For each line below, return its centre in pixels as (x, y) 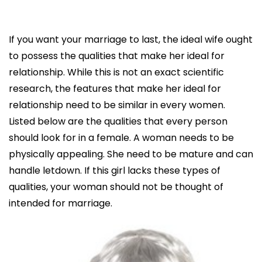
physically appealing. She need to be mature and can (131, 154)
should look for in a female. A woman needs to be (121, 137)
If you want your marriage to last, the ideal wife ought (131, 39)
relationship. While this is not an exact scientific (116, 72)
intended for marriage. (61, 203)
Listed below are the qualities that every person (118, 121)
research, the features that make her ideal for (115, 88)
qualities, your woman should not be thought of (116, 187)
